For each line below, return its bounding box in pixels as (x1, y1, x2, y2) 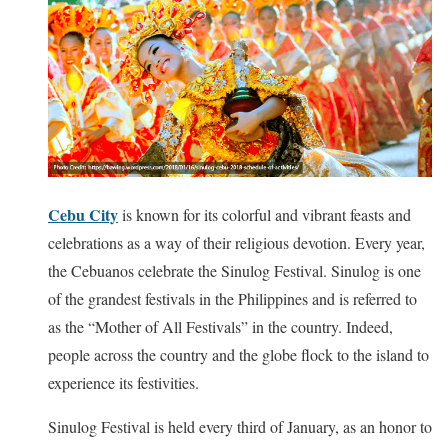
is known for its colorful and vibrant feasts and (118, 204, 411, 226)
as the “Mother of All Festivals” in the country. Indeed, (48, 316, 393, 338)
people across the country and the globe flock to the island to (48, 344, 429, 366)
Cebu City (48, 203, 118, 227)
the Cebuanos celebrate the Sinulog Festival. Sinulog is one (48, 260, 421, 282)
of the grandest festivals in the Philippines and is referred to (48, 288, 417, 310)
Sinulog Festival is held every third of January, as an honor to (48, 416, 432, 438)
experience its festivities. (48, 372, 199, 394)
